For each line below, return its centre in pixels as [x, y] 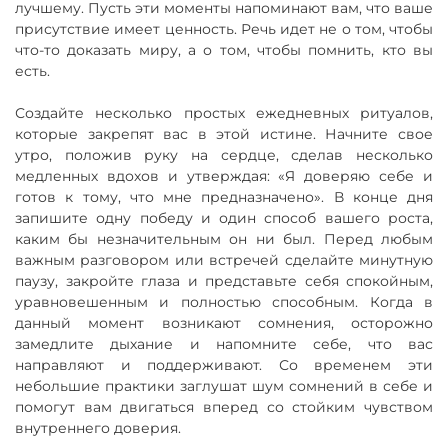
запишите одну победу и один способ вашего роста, [224, 217]
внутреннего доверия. [98, 427]
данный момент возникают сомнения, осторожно [224, 322]
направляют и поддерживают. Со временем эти [224, 364]
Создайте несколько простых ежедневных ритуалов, [224, 112]
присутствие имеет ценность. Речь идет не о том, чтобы [224, 28]
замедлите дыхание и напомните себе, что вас [224, 343]
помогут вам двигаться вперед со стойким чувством [224, 406]
